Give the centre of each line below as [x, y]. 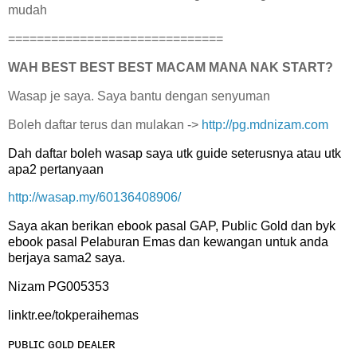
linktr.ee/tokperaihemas [73, 315]
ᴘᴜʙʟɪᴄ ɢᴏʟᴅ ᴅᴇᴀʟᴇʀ [62, 343]
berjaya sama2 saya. [67, 258]
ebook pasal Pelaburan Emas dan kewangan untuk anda [168, 242]
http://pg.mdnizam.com [265, 124]
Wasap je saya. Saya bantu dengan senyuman [139, 96]
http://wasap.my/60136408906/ [94, 198]
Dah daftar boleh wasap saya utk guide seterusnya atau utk [175, 153]
